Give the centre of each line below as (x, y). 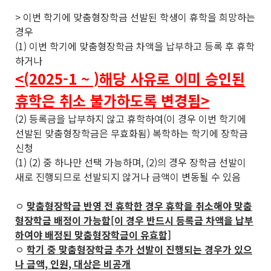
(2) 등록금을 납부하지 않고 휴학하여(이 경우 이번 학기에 (131, 119)
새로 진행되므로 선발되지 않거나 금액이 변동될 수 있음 (128, 177)
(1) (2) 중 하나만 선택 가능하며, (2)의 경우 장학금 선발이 (131, 162)
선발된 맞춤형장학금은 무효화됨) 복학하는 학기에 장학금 (132, 133)
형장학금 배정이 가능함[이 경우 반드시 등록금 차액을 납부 (134, 220)
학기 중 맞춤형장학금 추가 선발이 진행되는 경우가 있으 (139, 249)
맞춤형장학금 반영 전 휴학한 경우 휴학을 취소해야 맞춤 (139, 206)
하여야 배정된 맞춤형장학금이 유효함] (93, 235)
